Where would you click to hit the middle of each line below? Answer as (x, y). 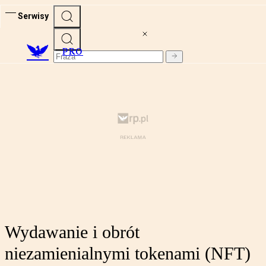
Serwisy (33, 16)
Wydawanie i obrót (72, 232)
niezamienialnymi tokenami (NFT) (128, 254)
